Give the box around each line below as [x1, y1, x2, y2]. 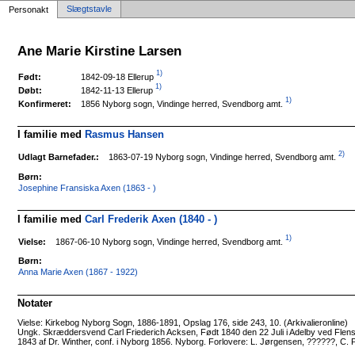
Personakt [9, 5, 48, 14]
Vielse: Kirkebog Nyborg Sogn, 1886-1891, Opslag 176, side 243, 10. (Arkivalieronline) [17, 317, 349, 327]
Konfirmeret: [18, 98, 72, 109]
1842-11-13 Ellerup [81, 85, 154, 95]
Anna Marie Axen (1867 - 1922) [18, 267, 139, 277]
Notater [17, 296, 53, 309]
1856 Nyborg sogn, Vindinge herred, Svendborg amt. [81, 98, 284, 109]
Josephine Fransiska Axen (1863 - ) [18, 183, 157, 193]
